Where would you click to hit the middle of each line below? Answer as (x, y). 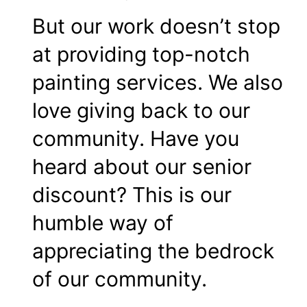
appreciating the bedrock (153, 250)
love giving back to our (141, 110)
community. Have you (136, 138)
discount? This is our (132, 194)
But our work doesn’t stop (156, 26)
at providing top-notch (141, 54)
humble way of (103, 222)
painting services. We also (158, 82)
